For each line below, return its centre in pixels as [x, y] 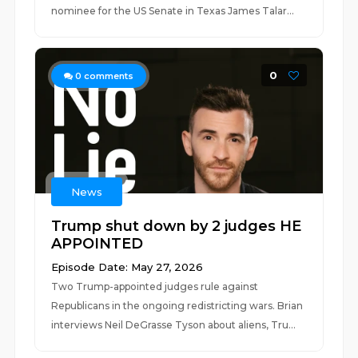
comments [108, 76]
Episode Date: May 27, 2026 [127, 267]
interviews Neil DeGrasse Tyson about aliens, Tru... [174, 325]
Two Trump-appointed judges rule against [155, 286]
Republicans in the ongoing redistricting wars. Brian [177, 306]
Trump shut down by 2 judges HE [177, 226]
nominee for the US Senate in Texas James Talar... [173, 11]
